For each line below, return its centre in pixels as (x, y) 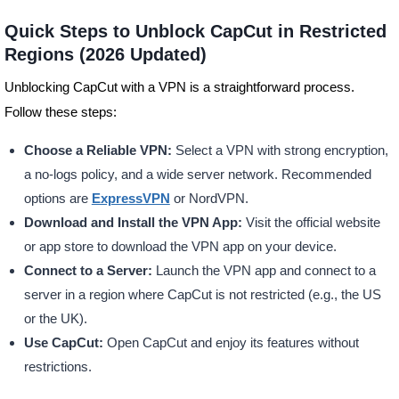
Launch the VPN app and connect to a (264, 271)
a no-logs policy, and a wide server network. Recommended (197, 175)
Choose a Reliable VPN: (98, 151)
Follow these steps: (60, 112)
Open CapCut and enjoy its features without (231, 343)
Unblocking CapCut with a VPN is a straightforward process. (179, 87)
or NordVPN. (209, 199)
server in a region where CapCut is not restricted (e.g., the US (202, 295)
